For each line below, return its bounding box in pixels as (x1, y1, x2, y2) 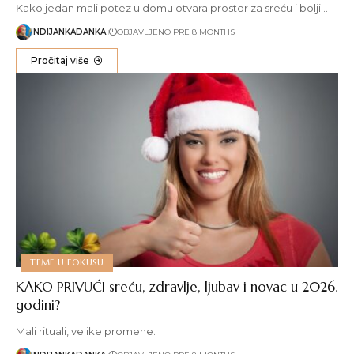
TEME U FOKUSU (30, 257, 105, 269)
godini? (16, 296, 60, 314)
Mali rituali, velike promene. (16, 324, 156, 337)
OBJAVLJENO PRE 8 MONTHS (116, 27, 235, 38)
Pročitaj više (31, 54, 89, 66)
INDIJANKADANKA (31, 27, 106, 38)
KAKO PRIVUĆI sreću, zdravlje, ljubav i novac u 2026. (16, 277, 337, 296)
